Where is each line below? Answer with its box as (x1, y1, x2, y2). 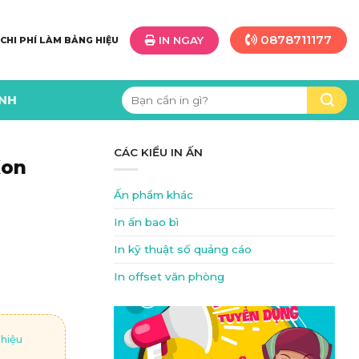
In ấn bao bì (114, 215, 179, 228)
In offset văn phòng (114, 269, 224, 283)
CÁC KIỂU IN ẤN (114, 146, 203, 159)
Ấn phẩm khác (114, 188, 193, 201)
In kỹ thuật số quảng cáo (114, 242, 252, 256)
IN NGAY (155, 33, 204, 46)
